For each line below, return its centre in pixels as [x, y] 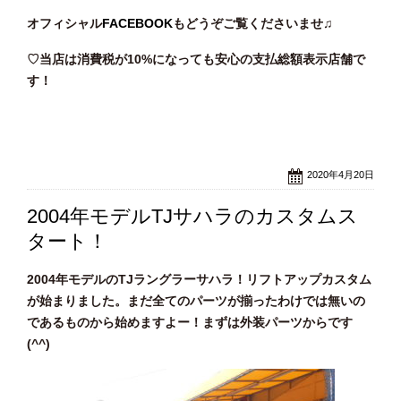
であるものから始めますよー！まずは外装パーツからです [190, 323]
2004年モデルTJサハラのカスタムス [192, 217]
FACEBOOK [137, 23]
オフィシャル [64, 23]
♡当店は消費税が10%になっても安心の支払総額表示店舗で [196, 59]
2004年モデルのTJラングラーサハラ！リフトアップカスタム [199, 280]
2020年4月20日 [341, 174]
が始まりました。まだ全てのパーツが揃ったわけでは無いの [196, 301]
